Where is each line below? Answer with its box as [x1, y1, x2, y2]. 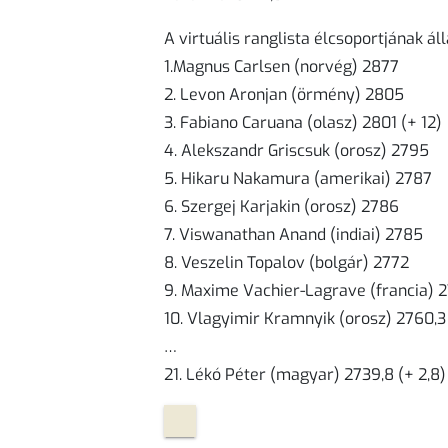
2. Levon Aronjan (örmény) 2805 [164, 83, 404, 105]
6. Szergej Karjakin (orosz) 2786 [164, 195, 399, 217]
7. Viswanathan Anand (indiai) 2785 [164, 223, 423, 245]
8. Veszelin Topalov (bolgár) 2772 [164, 251, 409, 273]
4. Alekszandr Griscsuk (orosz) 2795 [164, 139, 429, 161]
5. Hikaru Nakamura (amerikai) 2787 [164, 167, 432, 189]
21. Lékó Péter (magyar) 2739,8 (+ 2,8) [164, 363, 446, 385]
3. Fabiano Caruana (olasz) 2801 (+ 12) [164, 111, 442, 133]
